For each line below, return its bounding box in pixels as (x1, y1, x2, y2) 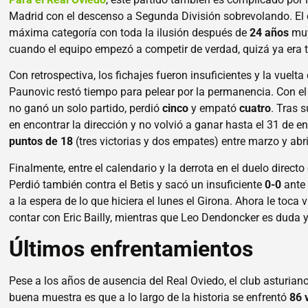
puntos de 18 (9, 135, 74, 148)
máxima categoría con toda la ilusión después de (9, 25, 250, 39)
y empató (188, 102, 240, 115)
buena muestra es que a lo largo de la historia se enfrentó (9, 291, 290, 305)
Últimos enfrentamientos (9, 236, 254, 263)
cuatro (239, 102, 272, 115)
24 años (250, 25, 289, 39)
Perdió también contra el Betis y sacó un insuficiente (9, 177, 265, 191)
